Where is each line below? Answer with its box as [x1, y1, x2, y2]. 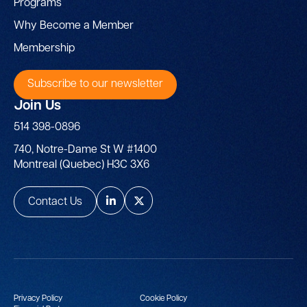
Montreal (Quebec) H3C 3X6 [14, 160, 149, 171]
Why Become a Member [14, 20, 134, 32]
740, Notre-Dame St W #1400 [14, 145, 157, 156]
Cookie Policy [140, 295, 187, 304]
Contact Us [28, 196, 82, 208]
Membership [14, 42, 75, 54]
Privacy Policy [14, 295, 62, 304]
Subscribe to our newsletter [27, 79, 163, 90]
